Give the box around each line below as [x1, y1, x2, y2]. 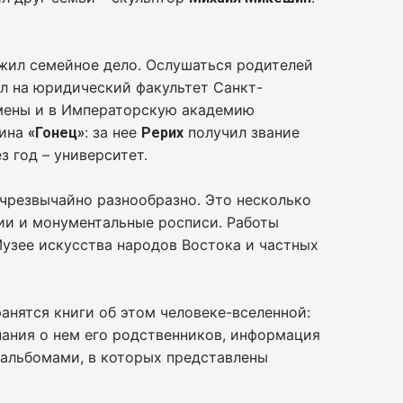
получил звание [184, 123, 300, 141]
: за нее [85, 123, 142, 141]
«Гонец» [28, 124, 85, 141]
